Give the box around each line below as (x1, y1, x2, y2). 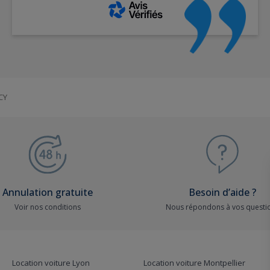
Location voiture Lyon (12, 257, 90, 268)
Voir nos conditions (14, 202, 81, 212)
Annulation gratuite (2, 186, 93, 199)
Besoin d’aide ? (189, 186, 256, 199)
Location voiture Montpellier (143, 257, 245, 268)
